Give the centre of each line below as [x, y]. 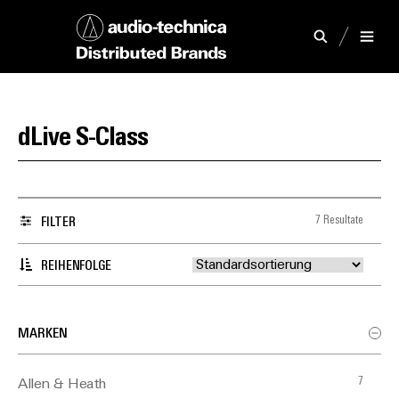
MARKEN [43, 334]
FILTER [58, 223]
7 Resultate [339, 220]
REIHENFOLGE [76, 266]
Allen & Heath [62, 385]
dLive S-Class [83, 138]
